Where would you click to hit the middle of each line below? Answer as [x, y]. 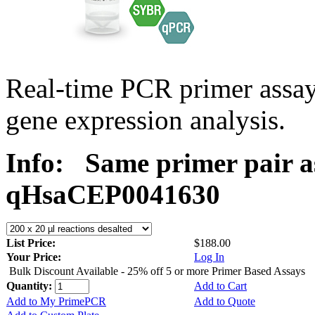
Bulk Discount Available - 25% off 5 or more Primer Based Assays [157, 271]
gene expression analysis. [146, 120]
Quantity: [31, 285]
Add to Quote [225, 301]
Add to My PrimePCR [56, 301]
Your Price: [34, 257]
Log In [209, 257]
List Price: [32, 243]
